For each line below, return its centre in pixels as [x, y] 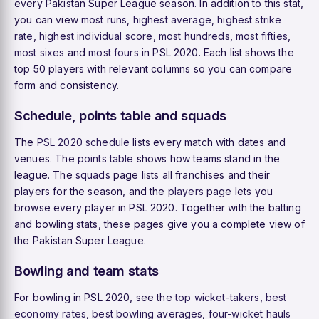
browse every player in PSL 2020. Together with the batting [158, 208]
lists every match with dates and [208, 142]
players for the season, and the [91, 192]
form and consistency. [67, 85]
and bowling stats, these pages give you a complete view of [159, 224]
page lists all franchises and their [190, 175]
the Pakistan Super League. [80, 241]
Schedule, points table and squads [120, 116]
